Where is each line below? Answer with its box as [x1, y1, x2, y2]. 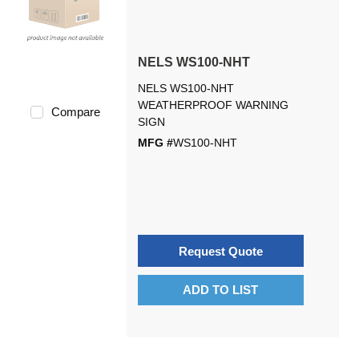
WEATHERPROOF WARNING [137, 99, 288, 111]
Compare [50, 105, 100, 119]
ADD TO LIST [183, 283, 259, 296]
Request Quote [178, 244, 263, 258]
